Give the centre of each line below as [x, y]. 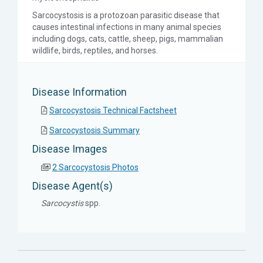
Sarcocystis [62, 203]
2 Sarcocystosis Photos [95, 167]
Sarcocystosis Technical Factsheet [113, 110]
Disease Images [70, 149]
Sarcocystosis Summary [95, 130]
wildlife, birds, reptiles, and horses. [95, 50]
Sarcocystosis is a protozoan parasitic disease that [126, 15]
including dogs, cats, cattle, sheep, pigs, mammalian [128, 38]
